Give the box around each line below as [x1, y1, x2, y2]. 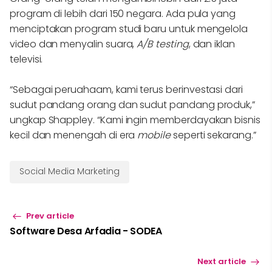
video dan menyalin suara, [10, 37, 137, 51]
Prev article [24, 210, 74, 222]
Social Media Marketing [19, 165, 120, 177]
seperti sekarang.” [172, 128, 256, 142]
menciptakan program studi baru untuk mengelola [10, 22, 248, 36]
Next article [197, 256, 248, 268]
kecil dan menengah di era [10, 128, 138, 142]
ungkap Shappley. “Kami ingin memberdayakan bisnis [10, 113, 260, 127]
